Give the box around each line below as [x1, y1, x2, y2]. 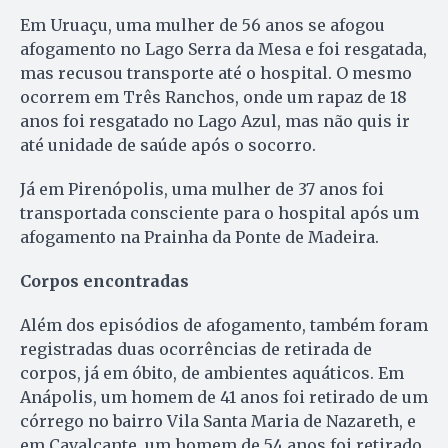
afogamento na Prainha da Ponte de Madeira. [20, 227, 379, 248]
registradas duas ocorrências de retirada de [20, 339, 372, 360]
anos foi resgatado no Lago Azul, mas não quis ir [20, 111, 410, 132]
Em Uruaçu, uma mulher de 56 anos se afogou [20, 15, 385, 36]
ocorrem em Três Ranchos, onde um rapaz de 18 [20, 87, 407, 108]
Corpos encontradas [20, 271, 189, 292]
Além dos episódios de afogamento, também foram [20, 315, 428, 336]
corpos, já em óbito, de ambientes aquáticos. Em [20, 363, 404, 384]
